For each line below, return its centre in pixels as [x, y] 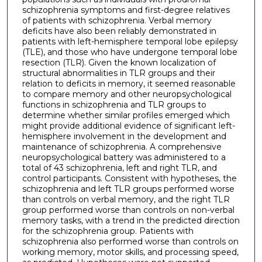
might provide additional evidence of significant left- [128, 125]
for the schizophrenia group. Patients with [108, 231]
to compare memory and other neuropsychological [127, 94]
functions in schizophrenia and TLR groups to [114, 104]
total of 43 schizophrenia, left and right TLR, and [119, 168]
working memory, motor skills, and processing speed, [130, 252]
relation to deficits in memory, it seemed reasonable [129, 83]
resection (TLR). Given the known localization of [119, 62]
